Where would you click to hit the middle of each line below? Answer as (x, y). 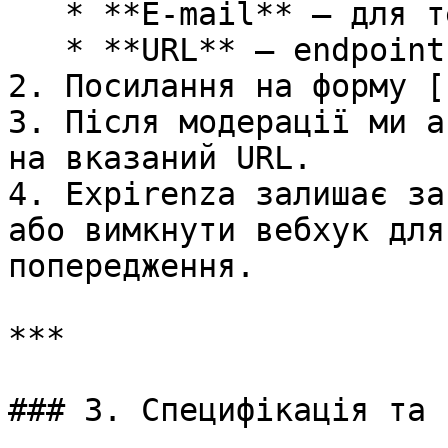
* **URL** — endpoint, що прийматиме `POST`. (36, 50)
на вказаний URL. (160, 158)
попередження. (131, 266)
